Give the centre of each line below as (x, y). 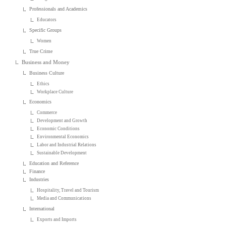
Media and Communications (64, 199)
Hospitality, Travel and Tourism (68, 190)
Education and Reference (54, 163)
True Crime (41, 51)
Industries (39, 180)
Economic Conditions (59, 129)
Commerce (47, 113)
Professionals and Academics (59, 9)
